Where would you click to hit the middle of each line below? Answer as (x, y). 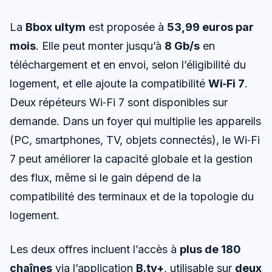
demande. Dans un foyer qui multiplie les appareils (135, 121)
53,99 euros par (210, 27)
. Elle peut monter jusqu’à (100, 46)
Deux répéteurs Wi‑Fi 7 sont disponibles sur (119, 103)
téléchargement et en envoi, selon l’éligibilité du (128, 65)
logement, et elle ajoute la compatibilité (109, 84)
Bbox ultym (56, 27)
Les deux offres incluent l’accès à (95, 250)
